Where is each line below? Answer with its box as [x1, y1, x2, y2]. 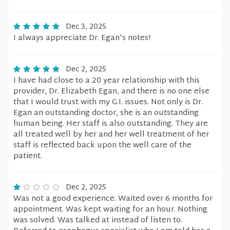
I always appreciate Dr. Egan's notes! [13, 31, 150, 45]
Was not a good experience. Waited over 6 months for [13, 192, 213, 206]
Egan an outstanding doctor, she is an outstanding [13, 106, 199, 120]
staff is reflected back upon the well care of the [13, 139, 191, 152]
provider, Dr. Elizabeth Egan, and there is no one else [13, 85, 209, 99]
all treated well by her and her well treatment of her [13, 128, 209, 142]
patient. [13, 149, 42, 163]
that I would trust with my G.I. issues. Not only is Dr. [13, 95, 203, 109]
